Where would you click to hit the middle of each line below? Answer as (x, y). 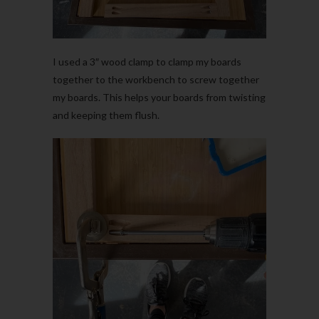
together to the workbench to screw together (156, 80)
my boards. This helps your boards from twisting (159, 98)
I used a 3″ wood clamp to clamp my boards (147, 62)
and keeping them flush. (106, 115)
